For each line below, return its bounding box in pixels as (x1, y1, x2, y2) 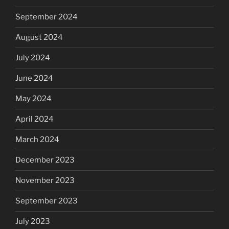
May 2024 (15, 94, 52, 104)
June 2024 (15, 74, 53, 83)
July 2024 (15, 53, 50, 63)
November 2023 (15, 176, 75, 186)
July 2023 (15, 217, 50, 226)
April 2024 (15, 114, 54, 124)
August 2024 (15, 33, 63, 42)
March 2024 (15, 135, 59, 145)
